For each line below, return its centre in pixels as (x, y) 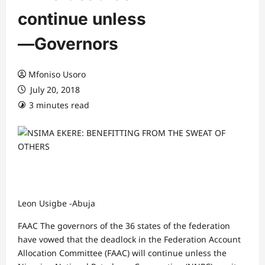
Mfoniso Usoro (57, 74)
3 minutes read (59, 105)
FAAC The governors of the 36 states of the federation (124, 226)
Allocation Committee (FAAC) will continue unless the (122, 253)
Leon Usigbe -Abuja (56, 203)
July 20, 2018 (54, 90)
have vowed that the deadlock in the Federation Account (129, 239)
